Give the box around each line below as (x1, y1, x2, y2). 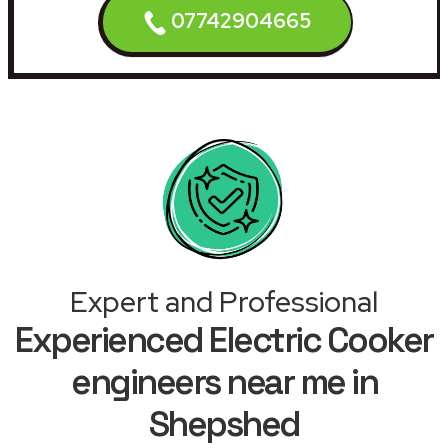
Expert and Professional (70, 282, 378, 321)
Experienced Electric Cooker (15, 317, 433, 362)
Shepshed (148, 401, 300, 446)
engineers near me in (71, 359, 377, 404)
